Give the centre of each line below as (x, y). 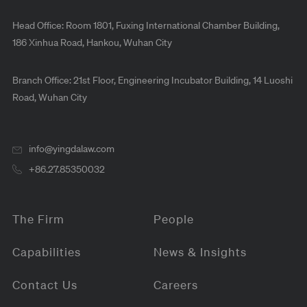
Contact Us (45, 285)
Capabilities (46, 252)
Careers (176, 285)
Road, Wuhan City (49, 96)
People (174, 219)
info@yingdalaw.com (71, 148)
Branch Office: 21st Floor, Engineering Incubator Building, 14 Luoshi (152, 79)
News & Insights (200, 252)
